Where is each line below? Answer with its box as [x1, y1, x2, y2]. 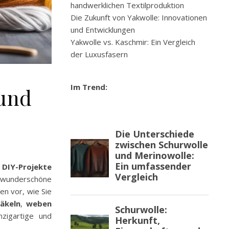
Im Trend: [71, 82, 107, 92]
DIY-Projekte [2, 162, 52, 172]
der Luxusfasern [71, 49, 128, 59]
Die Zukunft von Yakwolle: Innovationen [71, 12, 207, 22]
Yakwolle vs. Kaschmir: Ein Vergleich [71, 37, 195, 47]
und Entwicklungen [71, 25, 135, 35]
